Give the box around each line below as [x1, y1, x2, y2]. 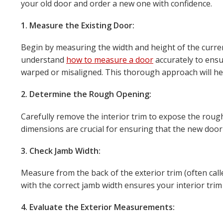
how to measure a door [66, 54, 153, 66]
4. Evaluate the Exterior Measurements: [21, 202, 175, 213]
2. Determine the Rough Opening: [21, 89, 151, 100]
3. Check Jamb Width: [21, 145, 101, 156]
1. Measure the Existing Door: [21, 19, 134, 31]
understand [21, 54, 66, 66]
